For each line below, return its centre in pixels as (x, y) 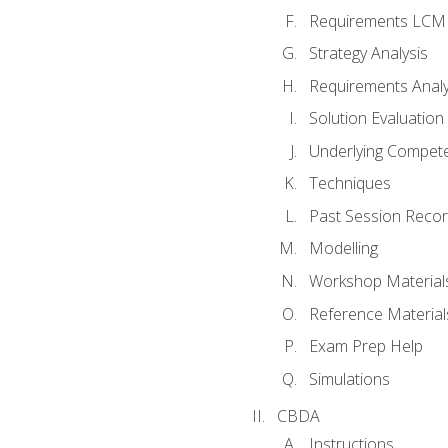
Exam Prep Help (365, 346)
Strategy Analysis (368, 53)
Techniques (349, 183)
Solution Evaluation (376, 118)
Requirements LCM (377, 20)
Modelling (343, 248)
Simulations (349, 378)
